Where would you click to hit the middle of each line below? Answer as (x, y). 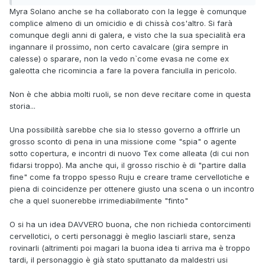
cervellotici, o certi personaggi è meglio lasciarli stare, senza (122, 236)
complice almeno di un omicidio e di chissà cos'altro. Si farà (121, 23)
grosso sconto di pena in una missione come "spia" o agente (123, 142)
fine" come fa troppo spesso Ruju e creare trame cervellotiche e (130, 177)
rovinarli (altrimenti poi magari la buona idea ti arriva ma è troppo (130, 248)
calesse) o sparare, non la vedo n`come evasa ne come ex (119, 59)
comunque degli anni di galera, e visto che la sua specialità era (127, 35)
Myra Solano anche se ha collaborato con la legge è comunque (128, 12)
